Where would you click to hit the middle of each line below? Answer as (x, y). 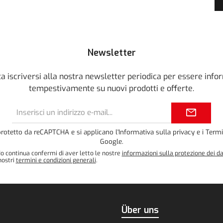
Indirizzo (103, 107)
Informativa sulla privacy (157, 132)
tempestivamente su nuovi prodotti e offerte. (111, 89)
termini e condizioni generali (56, 161)
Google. (111, 142)
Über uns (140, 210)
